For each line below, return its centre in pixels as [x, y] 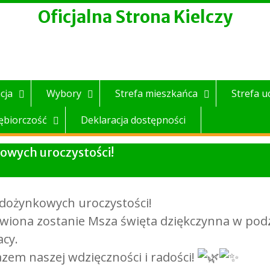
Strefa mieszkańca [156, 93]
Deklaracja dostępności [133, 120]
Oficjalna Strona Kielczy [135, 17]
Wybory [64, 93]
